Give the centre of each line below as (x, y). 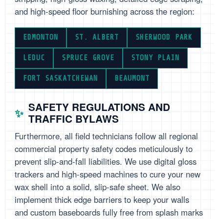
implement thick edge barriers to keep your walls (102, 200)
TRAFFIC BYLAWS (74, 119)
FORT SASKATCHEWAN (60, 79)
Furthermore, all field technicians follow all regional (106, 136)
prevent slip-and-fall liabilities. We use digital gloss (106, 162)
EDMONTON (41, 38)
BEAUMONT (132, 79)
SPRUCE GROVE (88, 58)
